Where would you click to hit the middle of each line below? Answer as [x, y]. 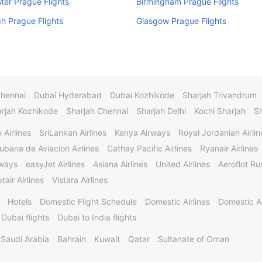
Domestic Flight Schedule [88, 201]
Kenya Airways [142, 132]
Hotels [20, 201]
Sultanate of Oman [194, 239]
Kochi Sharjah [220, 111]
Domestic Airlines [177, 201]
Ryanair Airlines [229, 148]
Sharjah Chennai [97, 111]
